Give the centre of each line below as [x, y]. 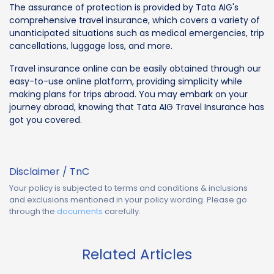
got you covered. [46, 120]
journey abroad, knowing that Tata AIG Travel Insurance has [137, 107]
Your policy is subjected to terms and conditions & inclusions [128, 188]
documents [80, 211]
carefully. [123, 211]
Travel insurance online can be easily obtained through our [135, 68]
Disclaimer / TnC [49, 171]
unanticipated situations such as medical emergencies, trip [137, 33]
